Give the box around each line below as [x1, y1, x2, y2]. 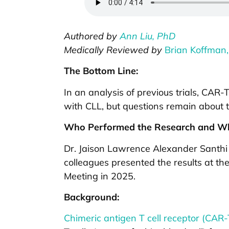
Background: [64, 191, 119, 203]
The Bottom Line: [64, 65, 138, 77]
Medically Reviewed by [64, 44, 165, 56]
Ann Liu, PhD [120, 30, 175, 42]
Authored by [64, 30, 120, 42]
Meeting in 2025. [64, 170, 135, 182]
